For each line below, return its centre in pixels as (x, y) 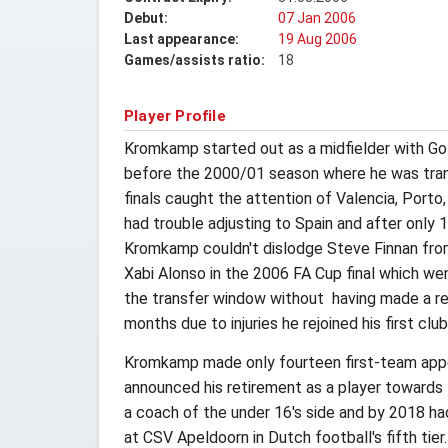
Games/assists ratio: (194, 60)
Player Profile (175, 116)
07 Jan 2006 (317, 18)
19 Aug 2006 (317, 39)
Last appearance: (181, 39)
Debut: (146, 18)
